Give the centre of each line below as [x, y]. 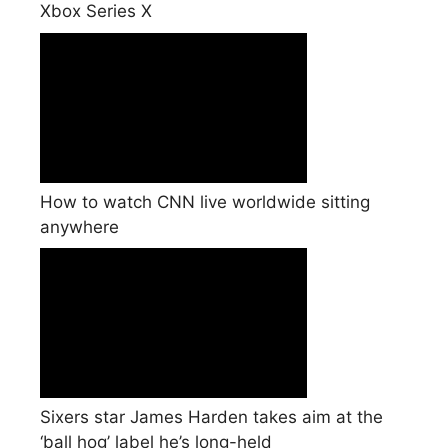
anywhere [79, 226]
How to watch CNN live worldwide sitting [205, 201]
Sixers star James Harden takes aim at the [211, 417]
